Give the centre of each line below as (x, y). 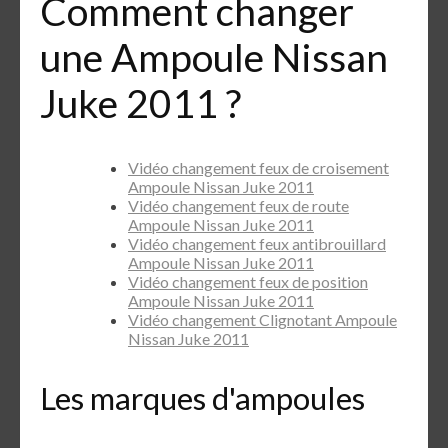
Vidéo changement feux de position (248, 282)
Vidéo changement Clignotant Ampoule (262, 320)
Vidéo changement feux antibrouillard (257, 244)
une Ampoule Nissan (214, 56)
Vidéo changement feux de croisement (258, 168)
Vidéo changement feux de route (238, 206)
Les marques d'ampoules (202, 397)
